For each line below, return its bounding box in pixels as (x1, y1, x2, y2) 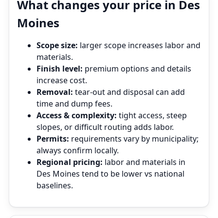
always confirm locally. (36, 145, 119, 156)
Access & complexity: (36, 110, 117, 121)
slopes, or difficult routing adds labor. (36, 122, 174, 132)
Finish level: (36, 63, 83, 74)
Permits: (36, 133, 69, 144)
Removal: (36, 87, 73, 97)
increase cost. (36, 75, 87, 86)
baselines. (36, 180, 73, 191)
